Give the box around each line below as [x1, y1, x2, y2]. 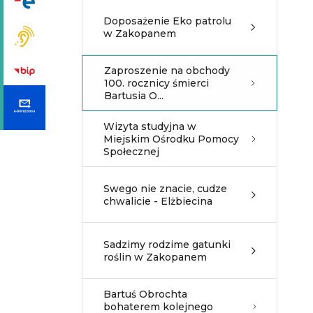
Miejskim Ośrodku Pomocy [103, 133, 239, 145]
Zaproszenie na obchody [104, 64, 230, 77]
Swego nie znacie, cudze [103, 182, 227, 195]
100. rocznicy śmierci [104, 77, 209, 89]
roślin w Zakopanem [103, 251, 207, 263]
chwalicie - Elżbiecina [103, 195, 212, 208]
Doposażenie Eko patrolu [103, 15, 231, 27]
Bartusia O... [104, 89, 163, 102]
